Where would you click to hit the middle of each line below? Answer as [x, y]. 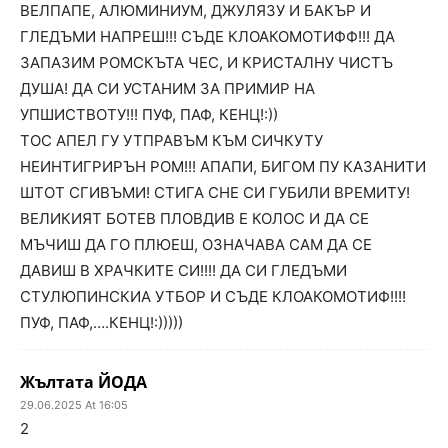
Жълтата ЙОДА [83, 382]
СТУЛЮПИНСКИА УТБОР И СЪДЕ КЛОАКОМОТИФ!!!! [213, 296]
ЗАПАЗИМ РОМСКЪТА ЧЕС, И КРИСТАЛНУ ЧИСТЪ [206, 62]
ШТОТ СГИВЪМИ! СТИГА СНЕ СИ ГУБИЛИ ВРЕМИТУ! [215, 192]
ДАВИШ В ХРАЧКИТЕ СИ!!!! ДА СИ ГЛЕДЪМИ [183, 270]
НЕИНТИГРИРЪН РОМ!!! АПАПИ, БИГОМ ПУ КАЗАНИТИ [223, 166]
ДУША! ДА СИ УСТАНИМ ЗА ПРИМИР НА [167, 88]
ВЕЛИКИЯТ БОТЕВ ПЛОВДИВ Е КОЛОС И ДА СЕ [194, 218]
